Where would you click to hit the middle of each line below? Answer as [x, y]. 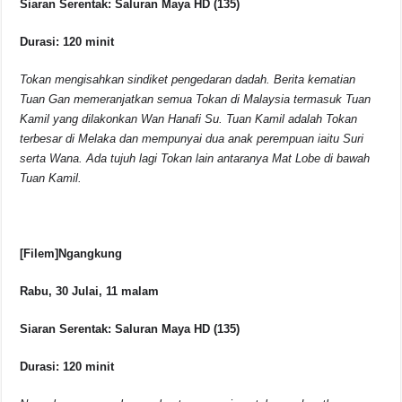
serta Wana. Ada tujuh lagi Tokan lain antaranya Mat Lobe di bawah [195, 159]
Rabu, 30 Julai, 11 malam [90, 292]
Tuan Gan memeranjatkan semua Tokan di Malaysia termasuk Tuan [196, 100]
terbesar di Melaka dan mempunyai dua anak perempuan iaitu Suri [192, 139]
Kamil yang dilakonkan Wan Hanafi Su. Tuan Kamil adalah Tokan [189, 119]
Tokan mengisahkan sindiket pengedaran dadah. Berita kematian [188, 80]
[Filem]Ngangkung [71, 254]
